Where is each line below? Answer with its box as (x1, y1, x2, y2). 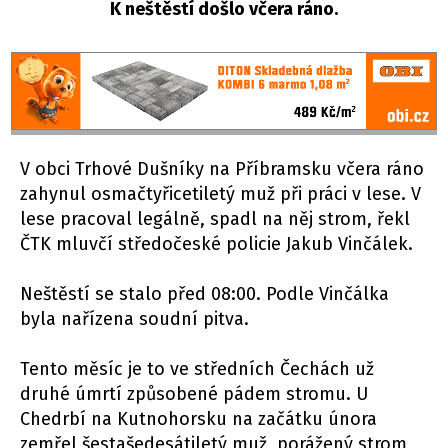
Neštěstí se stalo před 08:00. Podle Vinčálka (20, 283, 389, 306)
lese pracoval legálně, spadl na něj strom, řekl (20, 208, 410, 231)
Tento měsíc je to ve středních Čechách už (20, 358, 374, 381)
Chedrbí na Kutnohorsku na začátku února (20, 408, 377, 431)
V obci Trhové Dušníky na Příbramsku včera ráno (20, 158, 424, 181)
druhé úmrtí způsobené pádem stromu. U (20, 383, 368, 406)
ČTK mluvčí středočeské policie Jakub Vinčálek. (20, 233, 413, 256)
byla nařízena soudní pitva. (20, 308, 249, 331)
